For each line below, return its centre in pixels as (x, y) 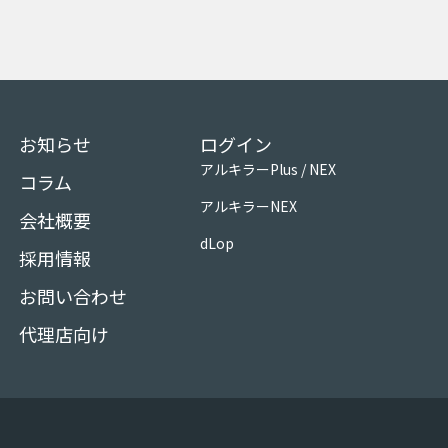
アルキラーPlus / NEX (267, 168)
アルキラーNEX (248, 205)
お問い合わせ (72, 295)
